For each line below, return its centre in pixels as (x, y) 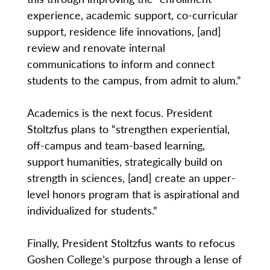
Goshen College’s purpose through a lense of (134, 259)
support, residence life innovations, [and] (124, 31)
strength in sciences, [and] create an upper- (131, 177)
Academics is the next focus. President (119, 112)
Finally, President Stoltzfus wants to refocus (131, 242)
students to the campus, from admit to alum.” (134, 80)
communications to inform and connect (121, 63)
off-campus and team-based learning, (116, 145)
